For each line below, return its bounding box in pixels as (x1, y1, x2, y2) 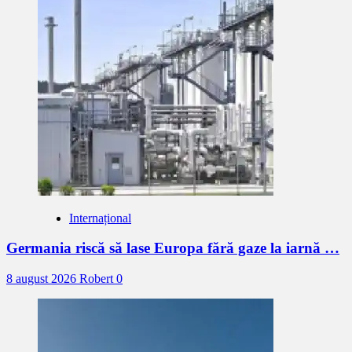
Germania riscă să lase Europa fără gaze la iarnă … (6, 240, 339, 257)
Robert (79, 272, 116, 286)
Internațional (69, 211, 131, 225)
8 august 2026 (6, 272, 79, 286)
